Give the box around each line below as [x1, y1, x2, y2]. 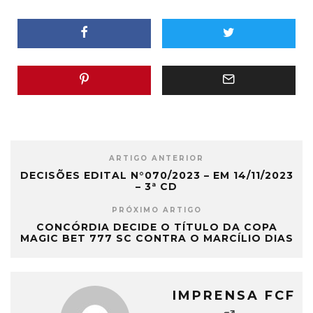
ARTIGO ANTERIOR [109, 154, 204, 163]
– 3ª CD [136, 180, 177, 194]
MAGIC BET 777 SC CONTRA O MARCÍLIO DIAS [20, 232, 293, 245]
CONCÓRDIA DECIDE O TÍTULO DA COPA [36, 221, 277, 234]
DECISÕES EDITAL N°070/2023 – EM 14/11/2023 [20, 169, 293, 182]
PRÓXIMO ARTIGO [111, 205, 202, 215]
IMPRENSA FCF [173, 288, 296, 304]
